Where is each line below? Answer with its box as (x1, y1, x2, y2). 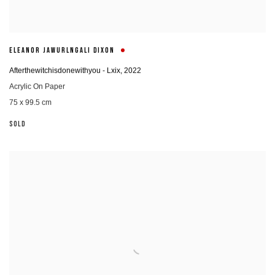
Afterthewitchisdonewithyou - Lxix (9, 66, 120, 75)
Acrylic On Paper (9, 82, 65, 91)
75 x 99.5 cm (9, 98, 52, 107)
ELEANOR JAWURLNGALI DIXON (9, 46, 115, 56)
